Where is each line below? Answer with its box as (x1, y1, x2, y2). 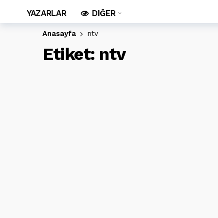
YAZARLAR (27, 8, 67, 18)
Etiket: (42, 44, 99, 64)
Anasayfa (42, 29, 76, 38)
